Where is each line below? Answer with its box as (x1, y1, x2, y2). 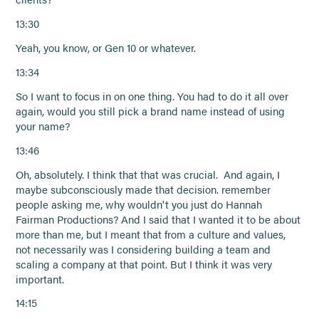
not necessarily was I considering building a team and (16, 241, 271, 256)
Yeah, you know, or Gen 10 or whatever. (16, 41, 197, 56)
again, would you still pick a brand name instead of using (16, 103, 286, 118)
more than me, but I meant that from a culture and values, (16, 226, 286, 241)
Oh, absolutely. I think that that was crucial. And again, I (16, 167, 281, 182)
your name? (16, 118, 70, 133)
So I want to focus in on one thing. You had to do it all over (16, 88, 289, 103)
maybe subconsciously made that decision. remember (16, 182, 271, 197)
